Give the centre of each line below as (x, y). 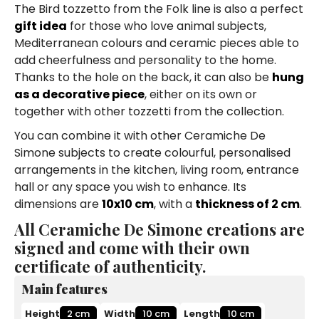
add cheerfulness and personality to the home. (145, 60)
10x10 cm (128, 204)
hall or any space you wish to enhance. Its (130, 187)
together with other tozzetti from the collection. (149, 111)
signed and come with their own (132, 247)
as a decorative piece (79, 94)
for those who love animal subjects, (167, 26)
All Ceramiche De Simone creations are (159, 229)
